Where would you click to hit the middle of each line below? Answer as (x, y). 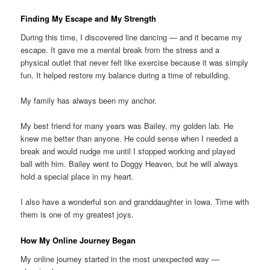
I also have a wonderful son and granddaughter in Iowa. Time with (135, 202)
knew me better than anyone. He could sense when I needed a (130, 139)
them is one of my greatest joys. (77, 215)
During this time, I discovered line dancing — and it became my (132, 37)
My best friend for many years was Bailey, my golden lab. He (127, 126)
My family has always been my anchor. (89, 101)
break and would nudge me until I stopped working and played (128, 151)
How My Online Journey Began (78, 240)
